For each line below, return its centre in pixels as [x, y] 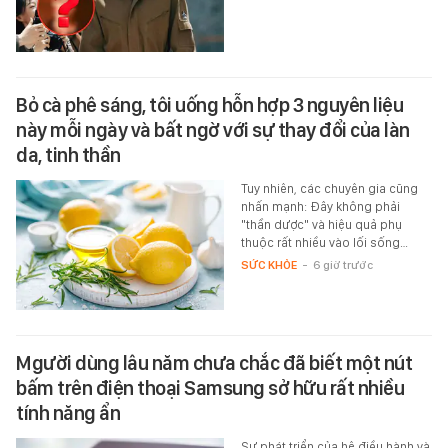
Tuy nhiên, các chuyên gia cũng [329, 188]
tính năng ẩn [68, 412]
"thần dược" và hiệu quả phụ [321, 224]
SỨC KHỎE [268, 264]
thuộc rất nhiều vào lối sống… [324, 242]
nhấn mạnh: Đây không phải [320, 206]
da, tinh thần [68, 154]
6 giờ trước [342, 264]
